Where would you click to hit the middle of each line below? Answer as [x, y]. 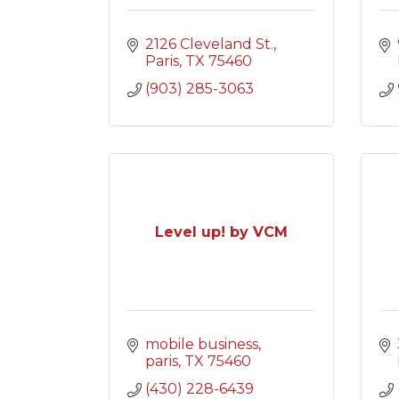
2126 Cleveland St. [209, 44]
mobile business [202, 344]
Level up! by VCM [221, 232]
